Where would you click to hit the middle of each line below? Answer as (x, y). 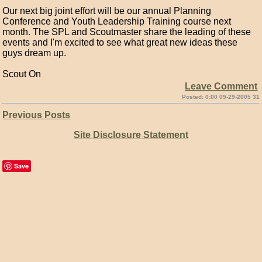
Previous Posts (37, 115)
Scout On (22, 74)
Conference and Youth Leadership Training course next (117, 21)
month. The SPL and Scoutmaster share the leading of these (127, 32)
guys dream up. (35, 53)
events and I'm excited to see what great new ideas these (120, 42)
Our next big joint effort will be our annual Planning (107, 11)
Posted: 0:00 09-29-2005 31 (220, 97)
